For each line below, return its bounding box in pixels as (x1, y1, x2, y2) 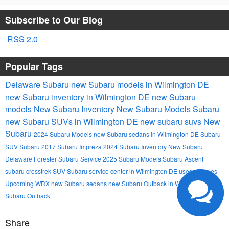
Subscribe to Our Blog (5, 13, 103, 27)
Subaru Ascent (163, 154, 203, 163)
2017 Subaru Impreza (41, 142, 103, 151)
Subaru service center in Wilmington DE (67, 166, 179, 175)
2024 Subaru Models (34, 129, 94, 139)
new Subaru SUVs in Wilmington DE (5, 115, 140, 127)
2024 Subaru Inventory (103, 142, 168, 151)
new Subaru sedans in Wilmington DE (94, 129, 200, 139)
